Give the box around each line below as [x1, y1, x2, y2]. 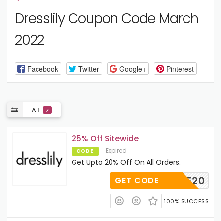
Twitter [78, 63, 99, 74]
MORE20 [163, 174, 205, 188]
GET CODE [115, 175, 159, 186]
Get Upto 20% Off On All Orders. [72, 157, 181, 168]
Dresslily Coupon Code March [15, 9, 198, 28]
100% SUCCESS [164, 197, 209, 206]
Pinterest [166, 63, 194, 74]
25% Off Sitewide [72, 133, 139, 145]
